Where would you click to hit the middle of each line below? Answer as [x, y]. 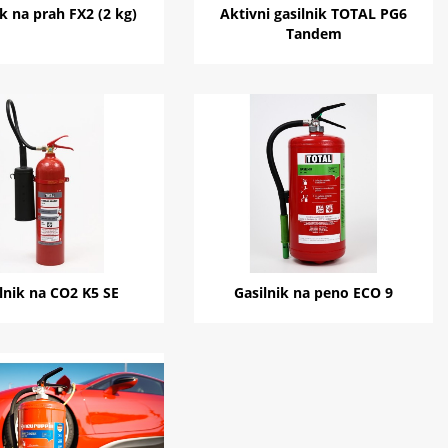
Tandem [313, 34]
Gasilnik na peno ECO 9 [314, 293]
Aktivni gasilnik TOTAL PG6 [314, 14]
